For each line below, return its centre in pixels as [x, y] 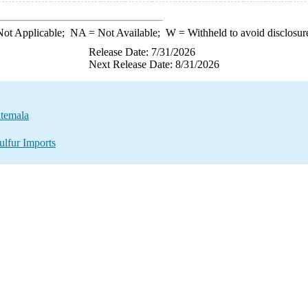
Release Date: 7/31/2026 [142, 52]
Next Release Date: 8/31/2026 [154, 64]
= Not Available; [125, 33]
